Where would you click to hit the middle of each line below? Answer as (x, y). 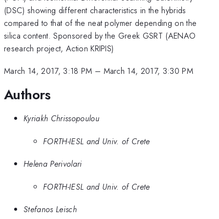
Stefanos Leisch (50, 209)
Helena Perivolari (53, 164)
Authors (27, 94)
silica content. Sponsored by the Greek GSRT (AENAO (100, 35)
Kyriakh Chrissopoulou (61, 119)
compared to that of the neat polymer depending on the (100, 23)
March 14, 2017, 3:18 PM (48, 71)
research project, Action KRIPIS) (59, 48)
